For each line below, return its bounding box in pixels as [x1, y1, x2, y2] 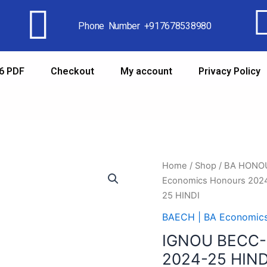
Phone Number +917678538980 [78, 20, 212, 32]
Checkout [51, 66, 94, 77]
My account [120, 66, 172, 77]
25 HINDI [162, 190, 200, 201]
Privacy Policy [198, 66, 260, 77]
